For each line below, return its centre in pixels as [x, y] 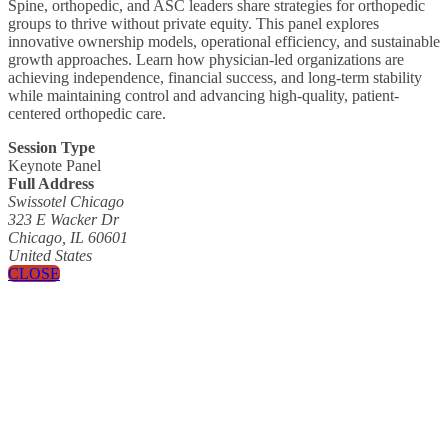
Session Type [51, 147]
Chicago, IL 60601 [68, 237]
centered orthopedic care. [87, 113]
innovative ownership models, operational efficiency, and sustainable [224, 41]
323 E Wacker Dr [63, 219]
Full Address [51, 183]
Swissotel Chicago [66, 201]
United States [50, 255]
